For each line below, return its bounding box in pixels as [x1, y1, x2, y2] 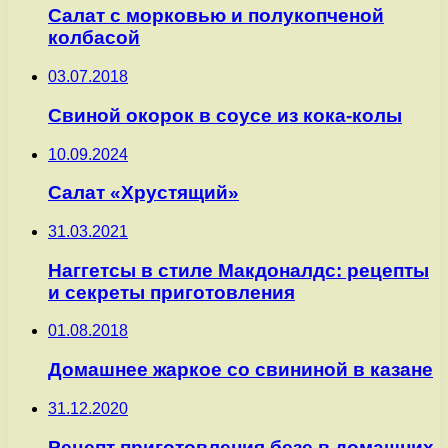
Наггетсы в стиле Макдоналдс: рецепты [48, 259, 429, 281]
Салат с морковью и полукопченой [48, 5, 384, 27]
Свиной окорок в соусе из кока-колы [48, 104, 402, 126]
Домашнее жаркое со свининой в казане [48, 359, 433, 381]
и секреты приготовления [48, 281, 295, 303]
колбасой [48, 27, 140, 49]
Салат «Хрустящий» [48, 182, 239, 204]
